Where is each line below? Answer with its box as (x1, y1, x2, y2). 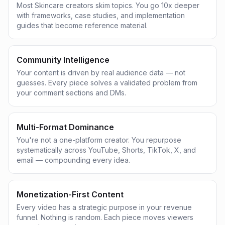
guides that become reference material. (17, 21, 148, 30)
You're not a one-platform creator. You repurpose (17, 136, 181, 144)
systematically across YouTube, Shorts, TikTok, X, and (17, 146, 196, 154)
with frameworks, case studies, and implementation (17, 11, 185, 20)
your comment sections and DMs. (17, 88, 126, 97)
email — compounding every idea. (17, 156, 130, 164)
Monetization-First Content (17, 189, 124, 199)
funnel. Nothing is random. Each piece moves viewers (17, 213, 193, 221)
